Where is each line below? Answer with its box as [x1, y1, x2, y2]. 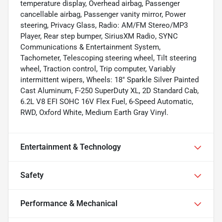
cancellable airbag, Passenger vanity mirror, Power [20, 10, 186, 19]
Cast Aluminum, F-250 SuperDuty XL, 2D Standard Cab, [20, 86, 199, 96]
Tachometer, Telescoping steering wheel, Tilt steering [20, 54, 196, 63]
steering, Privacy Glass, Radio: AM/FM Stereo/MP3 [20, 21, 188, 30]
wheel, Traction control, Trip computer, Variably [20, 64, 175, 74]
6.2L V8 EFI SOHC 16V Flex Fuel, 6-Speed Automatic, [20, 97, 193, 107]
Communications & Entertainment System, [20, 43, 161, 52]
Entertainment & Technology [20, 142, 121, 152]
